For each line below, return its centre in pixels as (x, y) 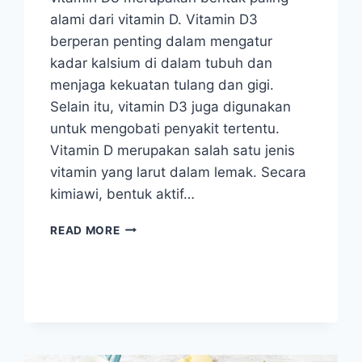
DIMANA (143, 294)
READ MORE (85, 230)
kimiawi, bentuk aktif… (123, 194)
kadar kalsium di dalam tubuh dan (162, 63)
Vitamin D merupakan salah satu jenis (173, 150)
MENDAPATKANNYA (177, 328)
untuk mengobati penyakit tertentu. (165, 128)
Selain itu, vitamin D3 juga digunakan (171, 106)
